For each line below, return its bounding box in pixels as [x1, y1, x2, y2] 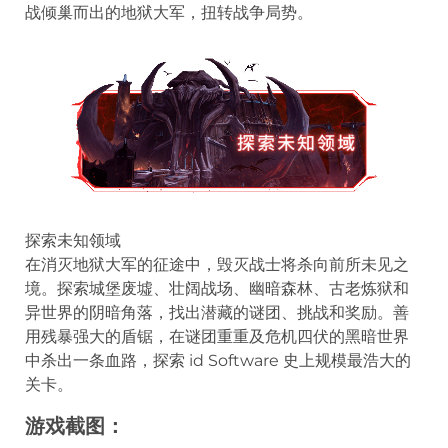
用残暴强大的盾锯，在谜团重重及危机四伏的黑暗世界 [25, 326, 409, 346]
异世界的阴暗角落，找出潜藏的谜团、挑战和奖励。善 [25, 302, 409, 322]
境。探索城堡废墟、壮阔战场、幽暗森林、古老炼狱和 [25, 278, 409, 298]
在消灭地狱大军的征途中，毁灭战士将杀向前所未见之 [25, 254, 409, 274]
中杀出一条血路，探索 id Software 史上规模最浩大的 [25, 350, 411, 370]
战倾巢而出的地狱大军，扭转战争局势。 [25, 2, 313, 22]
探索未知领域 [25, 230, 121, 250]
